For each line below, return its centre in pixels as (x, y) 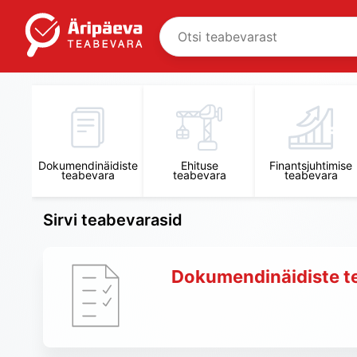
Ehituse (199, 165)
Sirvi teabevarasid (113, 220)
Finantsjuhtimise (311, 165)
